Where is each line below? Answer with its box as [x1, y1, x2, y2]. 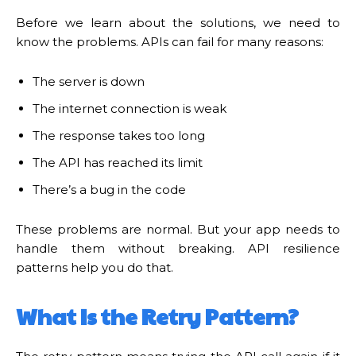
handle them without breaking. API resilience [16, 240, 340, 256]
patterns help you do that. [16, 259, 173, 275]
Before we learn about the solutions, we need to [16, 14, 340, 30]
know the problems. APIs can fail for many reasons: [16, 33, 323, 49]
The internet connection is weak [33, 100, 226, 116]
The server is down [33, 73, 145, 89]
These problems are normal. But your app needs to [16, 221, 340, 237]
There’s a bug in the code [33, 181, 186, 197]
